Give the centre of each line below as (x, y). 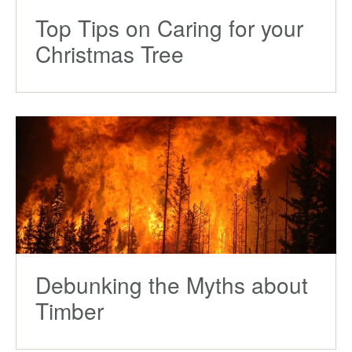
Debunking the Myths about (172, 284)
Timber (70, 310)
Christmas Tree (110, 53)
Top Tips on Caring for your (169, 27)
